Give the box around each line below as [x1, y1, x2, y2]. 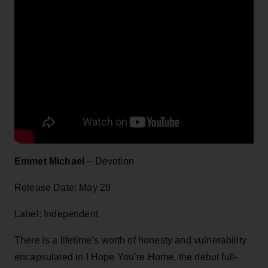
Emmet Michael [14, 156, 85, 166]
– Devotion [84, 156, 134, 166]
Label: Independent [14, 208, 98, 219]
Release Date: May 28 [14, 182, 111, 193]
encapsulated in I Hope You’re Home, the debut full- [14, 251, 238, 262]
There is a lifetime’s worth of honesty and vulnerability [14, 234, 246, 245]
